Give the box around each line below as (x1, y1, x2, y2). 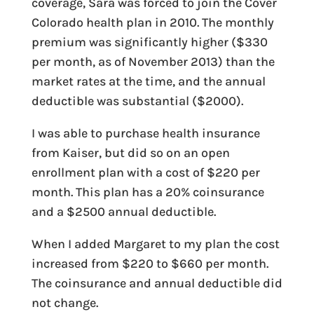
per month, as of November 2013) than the (31, 54, 275, 69)
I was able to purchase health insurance (31, 125, 260, 141)
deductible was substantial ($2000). (31, 93, 243, 109)
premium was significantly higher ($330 (31, 34, 268, 50)
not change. (31, 295, 98, 310)
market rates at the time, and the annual (31, 74, 266, 89)
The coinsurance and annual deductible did (31, 275, 282, 291)
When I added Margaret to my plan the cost (31, 236, 280, 252)
